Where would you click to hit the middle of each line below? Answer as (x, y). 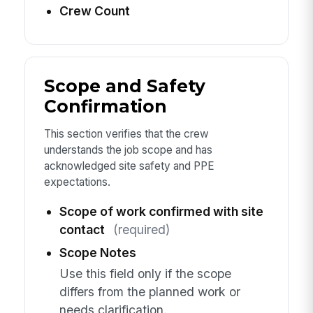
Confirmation (105, 106)
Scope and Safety (124, 86)
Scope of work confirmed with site (161, 211)
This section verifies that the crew (126, 134)
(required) (141, 229)
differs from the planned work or (150, 292)
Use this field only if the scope (145, 274)
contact (82, 229)
